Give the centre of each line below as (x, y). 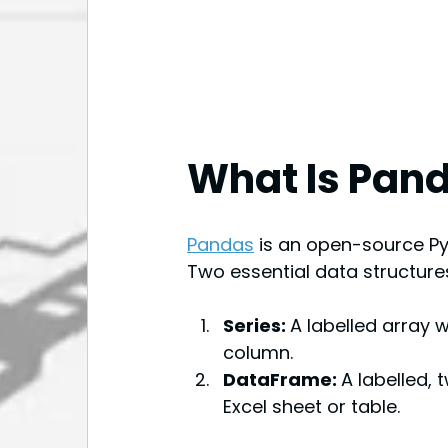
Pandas (220, 245)
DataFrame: (282, 380)
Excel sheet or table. (311, 407)
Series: (256, 326)
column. (258, 353)
